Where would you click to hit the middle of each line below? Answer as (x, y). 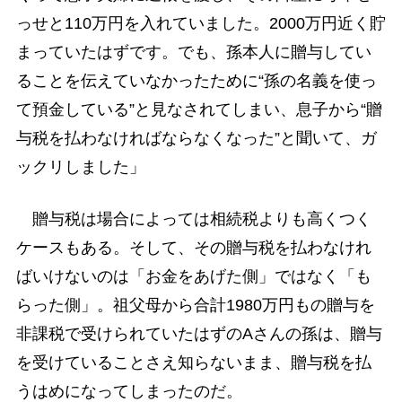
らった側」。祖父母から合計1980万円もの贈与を (195, 305)
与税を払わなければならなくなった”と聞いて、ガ (196, 139)
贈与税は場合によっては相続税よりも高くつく (193, 218)
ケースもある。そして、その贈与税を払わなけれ (193, 247)
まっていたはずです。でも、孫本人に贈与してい (193, 52)
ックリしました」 (80, 167)
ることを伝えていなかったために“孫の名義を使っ (196, 81)
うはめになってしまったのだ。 (129, 391)
